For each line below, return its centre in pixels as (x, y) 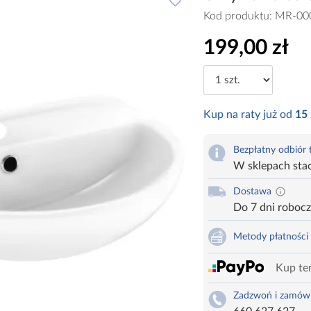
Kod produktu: (239, 16)
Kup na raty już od (249, 115)
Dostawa (252, 192)
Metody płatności (270, 237)
